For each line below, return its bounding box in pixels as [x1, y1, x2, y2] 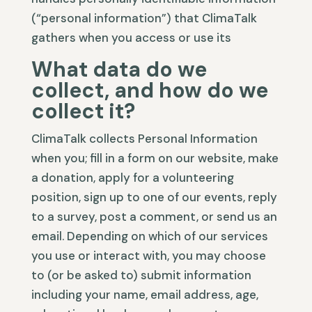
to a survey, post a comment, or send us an [31, 209, 277, 224]
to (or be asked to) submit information [31, 267, 251, 283]
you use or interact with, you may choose [31, 248, 266, 263]
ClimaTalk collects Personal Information [31, 131, 258, 146]
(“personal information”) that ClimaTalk [31, 10, 257, 26]
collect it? [31, 97, 135, 125]
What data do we [31, 56, 207, 83]
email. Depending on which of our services [31, 228, 268, 244]
